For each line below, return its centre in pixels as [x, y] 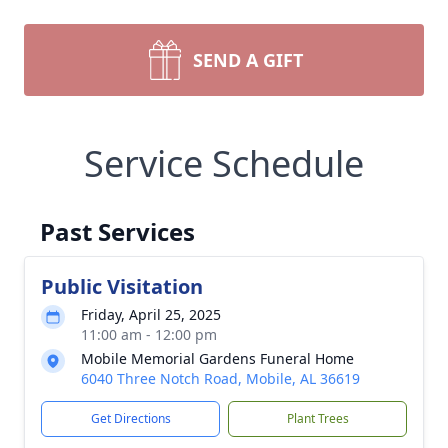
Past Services [117, 231]
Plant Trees [317, 418]
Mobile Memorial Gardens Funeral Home [217, 358]
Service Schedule [224, 163]
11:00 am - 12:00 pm [149, 334]
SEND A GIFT [248, 60]
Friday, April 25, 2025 [151, 314]
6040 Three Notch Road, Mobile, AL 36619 [220, 378]
